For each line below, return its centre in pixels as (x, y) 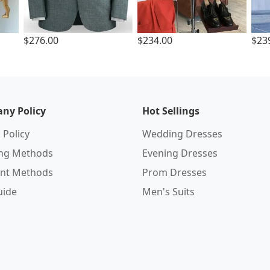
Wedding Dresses (182, 134)
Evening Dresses (180, 153)
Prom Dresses (174, 172)
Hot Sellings (171, 111)
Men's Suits (168, 192)
